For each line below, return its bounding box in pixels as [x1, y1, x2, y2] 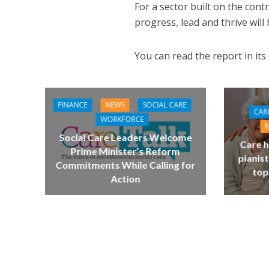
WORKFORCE [100, 114, 144, 125]
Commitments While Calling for [55, 159, 196, 171]
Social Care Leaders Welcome [59, 131, 192, 144]
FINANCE [58, 100, 88, 110]
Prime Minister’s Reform [70, 145, 180, 157]
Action [110, 173, 141, 185]
